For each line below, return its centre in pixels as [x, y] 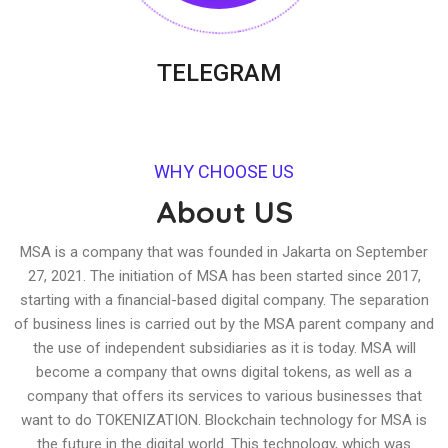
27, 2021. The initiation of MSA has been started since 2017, [224, 275]
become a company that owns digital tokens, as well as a [224, 371]
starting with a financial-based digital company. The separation [224, 299]
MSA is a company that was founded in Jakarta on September [224, 251]
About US [224, 211]
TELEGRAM [219, 72]
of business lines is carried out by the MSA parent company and [224, 323]
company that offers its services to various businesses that [224, 395]
